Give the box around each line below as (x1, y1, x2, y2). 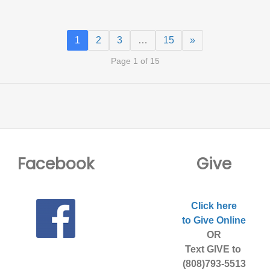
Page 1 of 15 (110, 55, 160, 66)
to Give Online (182, 215, 246, 225)
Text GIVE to (184, 243, 243, 254)
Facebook (17, 152, 95, 175)
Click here (191, 200, 237, 211)
